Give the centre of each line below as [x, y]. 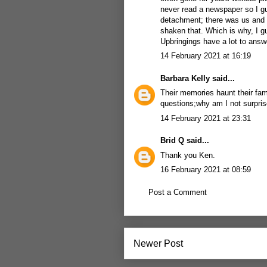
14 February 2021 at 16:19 [206, 56]
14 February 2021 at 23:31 [206, 118]
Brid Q [172, 140]
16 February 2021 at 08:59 [206, 170]
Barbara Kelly [185, 78]
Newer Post [158, 243]
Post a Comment [178, 192]
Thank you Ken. [188, 155]
